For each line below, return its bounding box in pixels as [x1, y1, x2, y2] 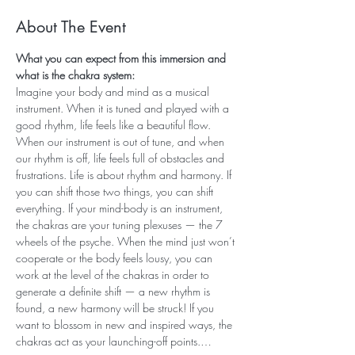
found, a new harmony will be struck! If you [16, 300, 217, 315]
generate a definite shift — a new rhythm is [16, 284, 213, 299]
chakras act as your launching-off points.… [16, 334, 212, 349]
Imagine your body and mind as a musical [16, 84, 212, 99]
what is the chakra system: [16, 67, 135, 82]
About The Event [16, 17, 126, 37]
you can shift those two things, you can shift [16, 184, 216, 199]
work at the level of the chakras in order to [16, 267, 212, 282]
